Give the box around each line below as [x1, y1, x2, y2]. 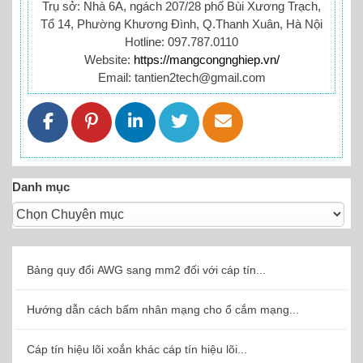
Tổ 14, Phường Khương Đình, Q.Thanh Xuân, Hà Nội [41, 16, 322, 31]
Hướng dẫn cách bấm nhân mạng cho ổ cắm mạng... [27, 303, 299, 317]
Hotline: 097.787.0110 [125, 34, 238, 49]
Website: [83, 52, 134, 66]
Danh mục [12, 179, 70, 194]
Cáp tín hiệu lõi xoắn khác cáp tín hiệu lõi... [27, 343, 247, 357]
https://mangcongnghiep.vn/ [133, 52, 280, 66]
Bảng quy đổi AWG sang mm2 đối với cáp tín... [27, 263, 266, 277]
